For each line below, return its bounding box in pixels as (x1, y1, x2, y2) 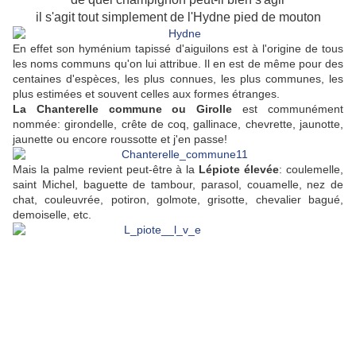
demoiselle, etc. (13, 208, 91, 222)
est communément (232, 103, 344, 116)
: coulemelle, (279, 163, 344, 176)
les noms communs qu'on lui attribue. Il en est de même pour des (13, 57, 343, 71)
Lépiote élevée (195, 163, 280, 176)
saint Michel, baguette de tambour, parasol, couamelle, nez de (13, 178, 343, 192)
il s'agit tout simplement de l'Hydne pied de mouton (35, 10, 321, 25)
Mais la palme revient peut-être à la (13, 163, 195, 176)
